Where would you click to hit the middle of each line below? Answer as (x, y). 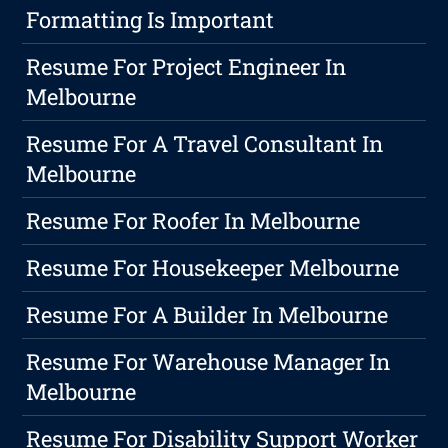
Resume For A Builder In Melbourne (207, 315)
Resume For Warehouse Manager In (208, 362)
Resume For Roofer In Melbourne (193, 221)
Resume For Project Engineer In (186, 67)
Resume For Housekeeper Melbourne (213, 268)
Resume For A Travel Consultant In (205, 144)
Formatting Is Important (150, 20)
